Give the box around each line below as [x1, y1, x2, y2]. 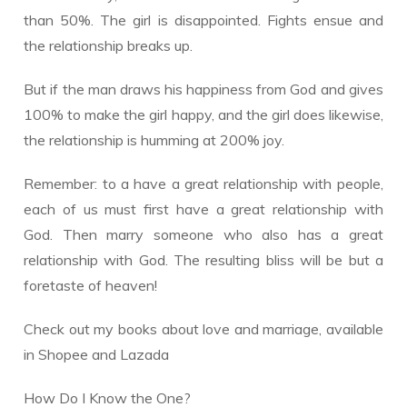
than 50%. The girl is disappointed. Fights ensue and [24, 11, 383, 29]
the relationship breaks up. [24, 36, 194, 55]
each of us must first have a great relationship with [24, 200, 383, 218]
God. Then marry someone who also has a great [24, 225, 383, 243]
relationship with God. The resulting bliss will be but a [24, 251, 383, 269]
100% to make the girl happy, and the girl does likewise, [24, 105, 383, 124]
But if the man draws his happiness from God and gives [24, 80, 383, 98]
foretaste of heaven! [24, 276, 158, 294]
